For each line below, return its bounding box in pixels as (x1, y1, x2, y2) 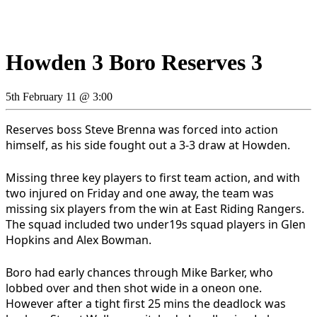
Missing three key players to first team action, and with (6, 170, 300, 186)
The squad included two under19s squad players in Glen (6, 217, 306, 233)
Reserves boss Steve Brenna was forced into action (6, 122, 278, 138)
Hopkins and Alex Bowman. (6, 232, 151, 248)
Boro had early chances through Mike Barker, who (6, 265, 273, 281)
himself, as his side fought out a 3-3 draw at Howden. (6, 137, 293, 154)
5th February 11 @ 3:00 (6, 91, 113, 103)
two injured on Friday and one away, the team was (6, 185, 274, 202)
